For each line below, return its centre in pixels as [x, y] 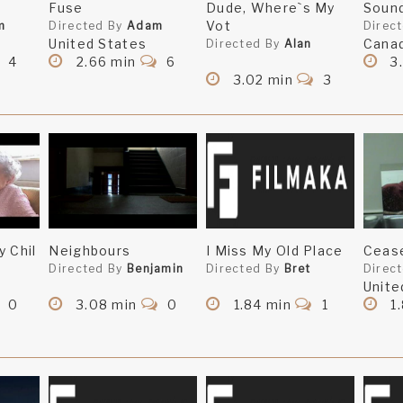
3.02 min [264, 80]
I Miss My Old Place [274, 251]
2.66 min [106, 62]
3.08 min [107, 305]
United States [98, 44]
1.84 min [263, 305]
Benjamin [155, 269]
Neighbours [90, 251]
